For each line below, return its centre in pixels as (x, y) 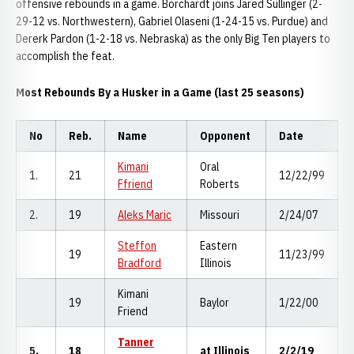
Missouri (220, 215)
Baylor (215, 303)
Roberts (220, 184)
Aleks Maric (145, 215)
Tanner (136, 342)
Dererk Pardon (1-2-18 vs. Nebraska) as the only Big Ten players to (173, 39)
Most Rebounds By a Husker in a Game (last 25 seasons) (161, 92)
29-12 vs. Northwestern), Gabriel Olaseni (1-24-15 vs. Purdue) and (172, 21)
